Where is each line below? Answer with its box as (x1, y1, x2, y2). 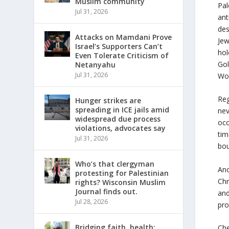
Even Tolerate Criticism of (75, 51, 169, 61)
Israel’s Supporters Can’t (75, 41, 163, 52)
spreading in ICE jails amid (75, 105, 170, 115)
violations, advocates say (75, 123, 166, 133)
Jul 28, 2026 (75, 197, 108, 207)
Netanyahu (75, 60, 116, 70)
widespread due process (75, 114, 161, 124)
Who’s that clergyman (75, 159, 155, 169)
